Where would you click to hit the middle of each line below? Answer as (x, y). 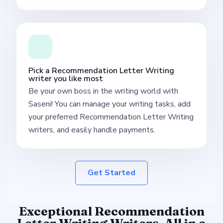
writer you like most (66, 78)
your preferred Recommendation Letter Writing (111, 117)
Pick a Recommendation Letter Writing (101, 70)
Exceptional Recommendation (111, 211)
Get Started (111, 172)
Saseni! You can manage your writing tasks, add (110, 104)
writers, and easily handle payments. (92, 130)
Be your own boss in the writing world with (103, 91)
